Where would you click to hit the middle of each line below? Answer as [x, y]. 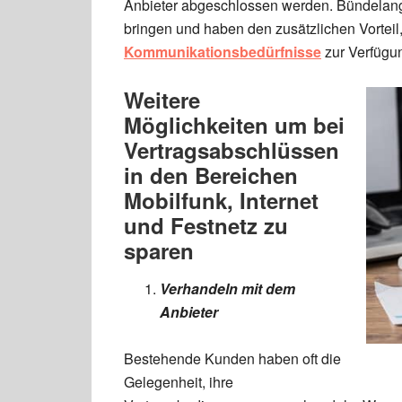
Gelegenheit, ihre [179, 382]
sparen [159, 250]
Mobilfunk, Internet [221, 200]
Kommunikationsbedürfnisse [223, 52]
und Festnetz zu [206, 225]
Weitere [162, 100]
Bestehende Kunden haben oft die [232, 358]
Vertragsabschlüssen [232, 150]
